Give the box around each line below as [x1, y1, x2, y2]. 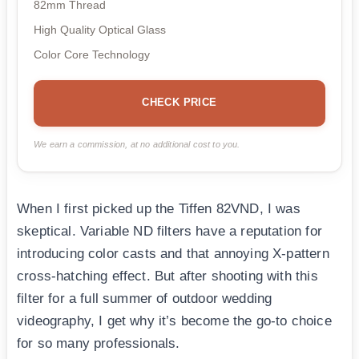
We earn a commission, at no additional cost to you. [34, 139, 240, 150]
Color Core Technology [34, 48, 150, 62]
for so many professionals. [17, 336, 180, 352]
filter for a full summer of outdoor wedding [17, 291, 272, 307]
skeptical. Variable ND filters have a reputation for [17, 224, 322, 240]
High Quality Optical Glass [34, 23, 166, 37]
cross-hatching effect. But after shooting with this [17, 268, 318, 284]
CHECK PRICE [142, 96, 217, 109]
